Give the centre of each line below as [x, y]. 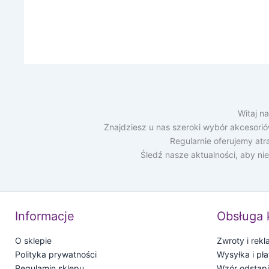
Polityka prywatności [56, 255]
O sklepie [33, 241]
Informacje [45, 216]
